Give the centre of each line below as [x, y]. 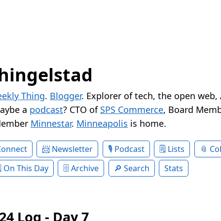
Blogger [66, 96]
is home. [147, 124]
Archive [85, 168]
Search [136, 168]
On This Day [26, 168]
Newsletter [73, 149]
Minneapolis [102, 124]
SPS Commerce [132, 110]
